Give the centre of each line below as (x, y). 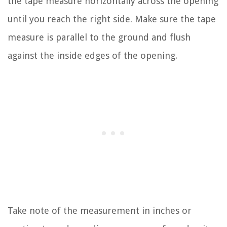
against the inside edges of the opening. (92, 55)
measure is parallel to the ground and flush (99, 37)
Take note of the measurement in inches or (100, 210)
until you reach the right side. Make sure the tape (112, 19)
